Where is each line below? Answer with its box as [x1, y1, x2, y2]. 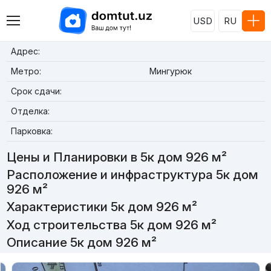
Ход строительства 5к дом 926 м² [6, 217, 217, 232]
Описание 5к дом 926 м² [6, 234, 157, 250]
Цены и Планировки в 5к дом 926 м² [6, 149, 227, 165]
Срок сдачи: [10, 86, 62, 96]
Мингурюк [149, 66, 192, 76]
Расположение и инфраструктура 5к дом [6, 167, 258, 183]
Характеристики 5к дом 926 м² [6, 199, 197, 215]
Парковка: [10, 126, 53, 136]
